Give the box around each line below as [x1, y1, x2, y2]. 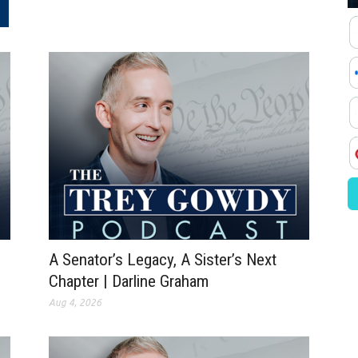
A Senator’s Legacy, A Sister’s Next [48, 250, 276, 270]
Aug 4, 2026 [48, 297, 101, 308]
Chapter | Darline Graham [48, 272, 209, 292]
